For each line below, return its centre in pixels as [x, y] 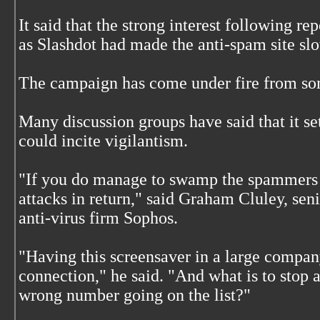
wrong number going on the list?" [135, 295]
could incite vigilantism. [103, 141]
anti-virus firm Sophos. [98, 218]
